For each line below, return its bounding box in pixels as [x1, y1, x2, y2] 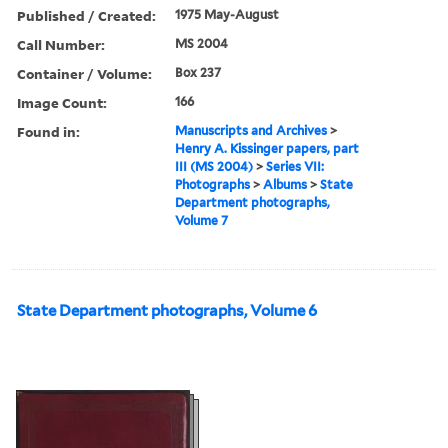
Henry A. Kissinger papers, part [175, 140, 360, 156]
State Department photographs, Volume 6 [17, 301, 317, 320]
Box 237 [175, 64, 222, 80]
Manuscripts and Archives [175, 122, 328, 138]
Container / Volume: [17, 63, 152, 83]
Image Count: [17, 92, 107, 112]
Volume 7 [175, 212, 229, 228]
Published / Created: [17, 5, 156, 25]
